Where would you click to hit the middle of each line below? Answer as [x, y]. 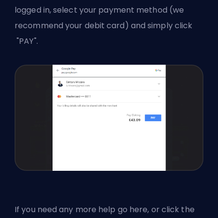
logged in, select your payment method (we [100, 10]
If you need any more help [66, 209]
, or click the [171, 209]
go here [133, 209]
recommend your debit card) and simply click [104, 26]
